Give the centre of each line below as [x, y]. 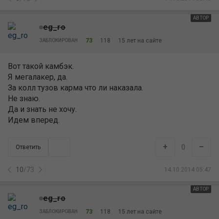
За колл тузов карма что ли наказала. [76, 88]
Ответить [28, 147]
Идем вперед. [34, 120]
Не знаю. [24, 99]
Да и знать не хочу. [42, 109]
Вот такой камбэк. [41, 66]
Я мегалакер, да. [38, 77]
